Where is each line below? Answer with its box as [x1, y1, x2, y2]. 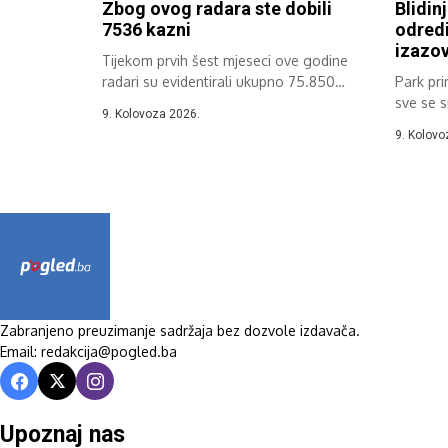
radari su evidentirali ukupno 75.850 [102, 73, 335, 91]
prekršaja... [102, 94, 173, 112]
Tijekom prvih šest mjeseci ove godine [102, 52, 348, 70]
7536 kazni [102, 19, 191, 41]
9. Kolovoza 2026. [102, 107, 200, 122]
